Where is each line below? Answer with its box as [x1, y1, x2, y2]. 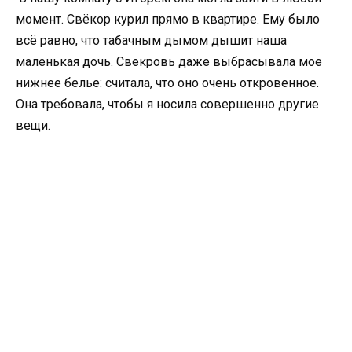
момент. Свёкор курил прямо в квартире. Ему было [16, 11, 320, 27]
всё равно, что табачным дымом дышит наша [16, 32, 287, 48]
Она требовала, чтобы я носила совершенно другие [16, 96, 319, 112]
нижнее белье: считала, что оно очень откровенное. [16, 75, 319, 90]
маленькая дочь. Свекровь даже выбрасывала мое [16, 53, 322, 69]
